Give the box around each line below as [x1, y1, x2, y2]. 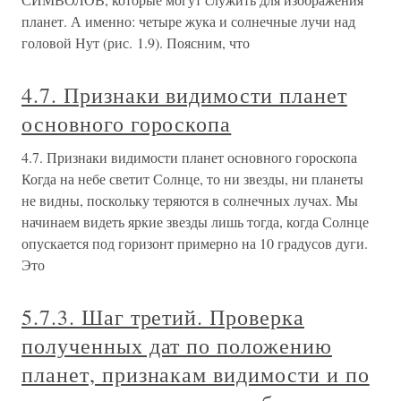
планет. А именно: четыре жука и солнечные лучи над [21, 12, 355, 31]
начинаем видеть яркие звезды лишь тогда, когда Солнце [21, 212, 369, 232]
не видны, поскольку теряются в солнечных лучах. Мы [21, 191, 358, 210]
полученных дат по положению [21, 331, 332, 361]
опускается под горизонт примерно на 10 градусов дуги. [21, 234, 368, 253]
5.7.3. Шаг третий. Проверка [21, 303, 304, 332]
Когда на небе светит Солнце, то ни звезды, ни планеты [21, 169, 363, 189]
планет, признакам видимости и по [21, 360, 370, 389]
